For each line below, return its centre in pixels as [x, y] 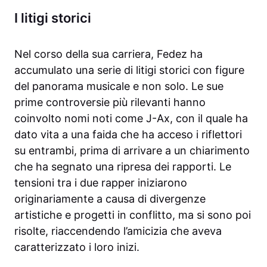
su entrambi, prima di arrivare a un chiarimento [132, 151]
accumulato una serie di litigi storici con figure [129, 70]
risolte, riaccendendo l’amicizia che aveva [118, 231]
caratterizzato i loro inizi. [77, 247]
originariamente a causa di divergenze [110, 199]
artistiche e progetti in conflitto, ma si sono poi [133, 215]
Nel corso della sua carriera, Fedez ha [108, 54]
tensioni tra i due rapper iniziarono [101, 183]
